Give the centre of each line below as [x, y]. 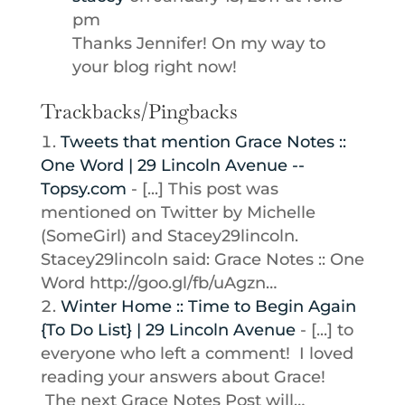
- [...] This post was [202, 189]
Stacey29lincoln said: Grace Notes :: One [202, 259]
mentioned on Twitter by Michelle [178, 212]
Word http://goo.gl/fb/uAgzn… [158, 283]
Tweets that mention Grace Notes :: [203, 142]
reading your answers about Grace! [183, 377]
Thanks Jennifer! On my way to [198, 43]
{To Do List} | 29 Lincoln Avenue [168, 330]
